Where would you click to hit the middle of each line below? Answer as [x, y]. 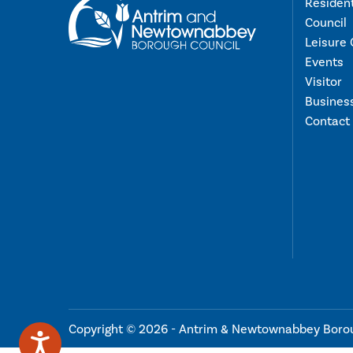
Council [326, 22]
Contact [327, 121]
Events [324, 62]
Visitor [323, 82]
